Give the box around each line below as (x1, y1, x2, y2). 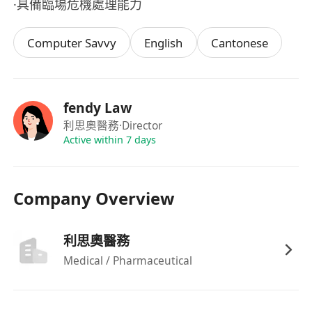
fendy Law (63, 98, 132, 117)
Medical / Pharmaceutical (63, 252, 192, 268)
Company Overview (13, 187, 175, 210)
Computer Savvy (27, 34, 117, 51)
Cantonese (210, 34, 268, 51)
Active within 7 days (63, 132, 156, 146)
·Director (118, 117, 162, 133)
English (144, 34, 183, 51)
